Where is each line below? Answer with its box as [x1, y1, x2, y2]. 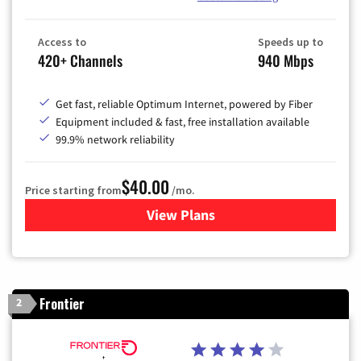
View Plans [146, 205, 215, 224]
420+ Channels [38, 49, 122, 71]
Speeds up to [258, 34, 323, 49]
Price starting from [25, 182, 122, 197]
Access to [38, 34, 86, 49]
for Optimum [180, 205, 262, 224]
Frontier [39, 293, 85, 313]
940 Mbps [258, 49, 313, 71]
